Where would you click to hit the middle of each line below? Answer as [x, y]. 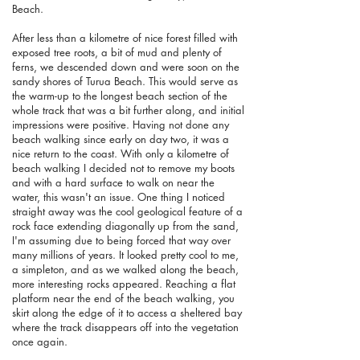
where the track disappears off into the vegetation [125, 327]
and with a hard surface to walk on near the [113, 182]
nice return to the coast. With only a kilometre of [121, 153]
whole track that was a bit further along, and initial [128, 110]
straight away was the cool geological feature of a [127, 211]
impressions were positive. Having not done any [121, 124]
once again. [40, 341]
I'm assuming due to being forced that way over [121, 240]
